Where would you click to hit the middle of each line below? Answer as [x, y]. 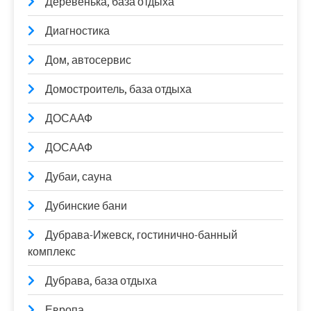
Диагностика [77, 31]
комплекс [52, 251]
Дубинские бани [86, 205]
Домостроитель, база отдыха [118, 89]
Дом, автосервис [88, 60]
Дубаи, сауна [78, 176]
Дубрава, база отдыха [101, 280]
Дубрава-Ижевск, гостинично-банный [141, 235]
